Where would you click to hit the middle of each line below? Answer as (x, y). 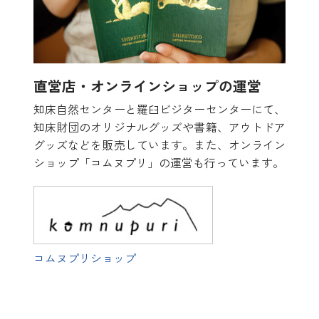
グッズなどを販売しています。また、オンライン (159, 145)
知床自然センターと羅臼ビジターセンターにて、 (159, 109)
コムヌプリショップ (84, 258)
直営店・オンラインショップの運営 (147, 86)
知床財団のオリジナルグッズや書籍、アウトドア (159, 127)
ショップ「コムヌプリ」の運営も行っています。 (158, 163)
